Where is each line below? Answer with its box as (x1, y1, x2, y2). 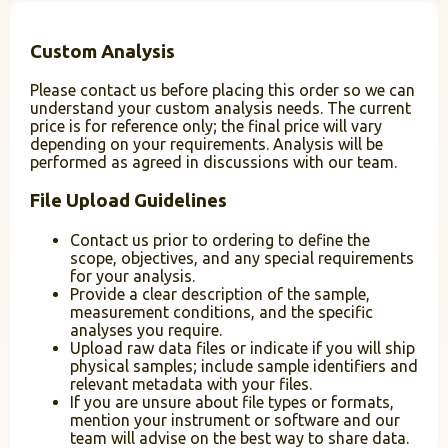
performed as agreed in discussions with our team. (30, 153, 397, 172)
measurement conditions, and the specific (70, 302, 373, 321)
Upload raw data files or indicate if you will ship (70, 338, 415, 357)
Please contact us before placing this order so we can (30, 81, 415, 100)
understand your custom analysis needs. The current (30, 99, 411, 118)
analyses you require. (70, 320, 222, 339)
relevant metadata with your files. (70, 374, 312, 393)
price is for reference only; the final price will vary (30, 117, 382, 136)
